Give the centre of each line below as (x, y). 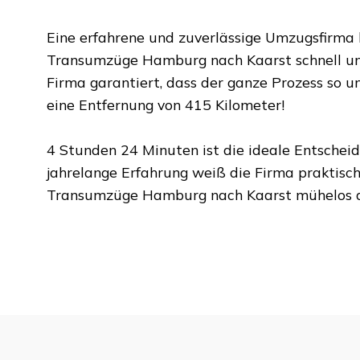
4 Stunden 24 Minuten (122, 149)
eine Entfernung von (115, 104)
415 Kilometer (233, 104)
